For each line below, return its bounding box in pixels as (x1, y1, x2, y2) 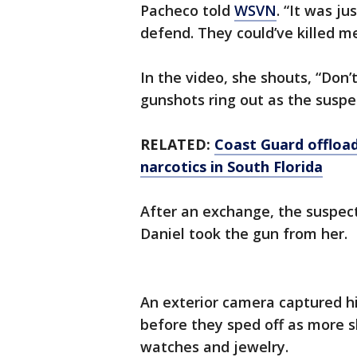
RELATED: (140, 135, 214, 155)
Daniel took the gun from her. (140, 224, 347, 244)
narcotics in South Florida (140, 157, 323, 177)
